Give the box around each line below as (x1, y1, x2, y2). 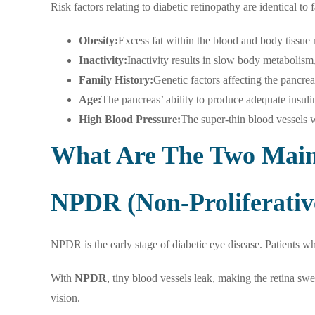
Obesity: (79, 34, 118, 47)
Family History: (79, 74, 153, 86)
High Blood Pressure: (79, 113, 181, 126)
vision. (51, 292, 80, 304)
